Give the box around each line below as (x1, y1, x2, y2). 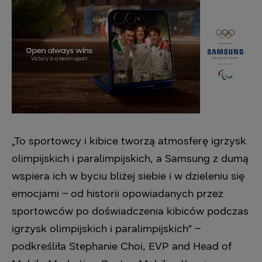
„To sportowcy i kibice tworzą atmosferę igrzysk (12, 135, 246, 147)
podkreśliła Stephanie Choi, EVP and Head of (12, 240, 232, 253)
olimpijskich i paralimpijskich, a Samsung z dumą (12, 152, 249, 165)
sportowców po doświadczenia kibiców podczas (12, 205, 249, 218)
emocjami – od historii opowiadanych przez (12, 187, 223, 200)
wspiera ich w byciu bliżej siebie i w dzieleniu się (12, 170, 244, 182)
